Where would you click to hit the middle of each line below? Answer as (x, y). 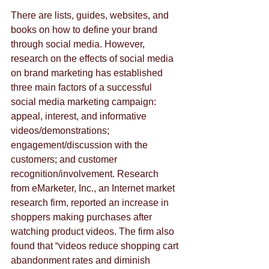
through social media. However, (79, 44)
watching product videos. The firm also (94, 232)
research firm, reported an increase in (91, 203)
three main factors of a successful (83, 88)
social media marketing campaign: (85, 102)
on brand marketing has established (88, 73)
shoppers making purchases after (83, 217)
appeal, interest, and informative (80, 116)
